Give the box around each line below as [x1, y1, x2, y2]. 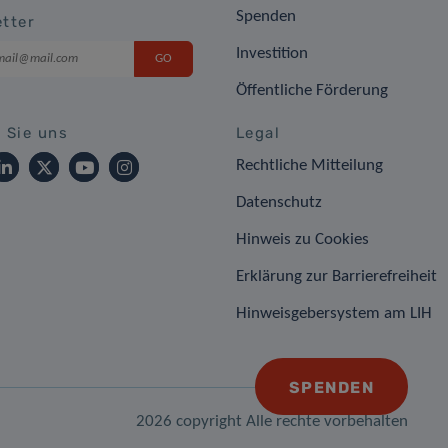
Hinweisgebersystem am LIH [235, 305, 432, 323]
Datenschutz [235, 194, 322, 212]
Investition [235, 45, 308, 63]
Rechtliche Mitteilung [235, 157, 383, 175]
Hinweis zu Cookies [235, 231, 369, 249]
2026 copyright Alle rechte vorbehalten [136, 413, 408, 431]
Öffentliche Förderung [235, 82, 388, 100]
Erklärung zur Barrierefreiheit [235, 268, 437, 286]
